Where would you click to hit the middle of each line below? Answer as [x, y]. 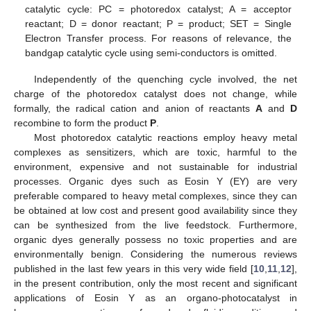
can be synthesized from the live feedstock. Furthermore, [155, 225]
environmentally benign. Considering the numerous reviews [155, 254]
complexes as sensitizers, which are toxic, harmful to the [155, 152]
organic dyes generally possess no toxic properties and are [155, 239]
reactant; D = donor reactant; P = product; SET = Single [158, 23]
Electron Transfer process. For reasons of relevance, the [158, 38]
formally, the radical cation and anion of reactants [135, 108]
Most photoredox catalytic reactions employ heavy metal [165, 137]
